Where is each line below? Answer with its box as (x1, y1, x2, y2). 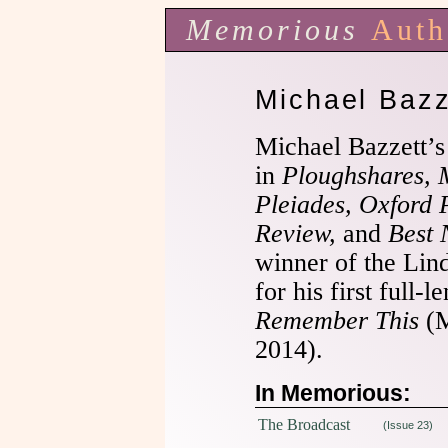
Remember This (255, 306, 419, 335)
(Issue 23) (383, 419, 433, 431)
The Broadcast (258, 416, 350, 433)
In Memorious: (255, 380, 411, 406)
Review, (255, 219, 343, 248)
